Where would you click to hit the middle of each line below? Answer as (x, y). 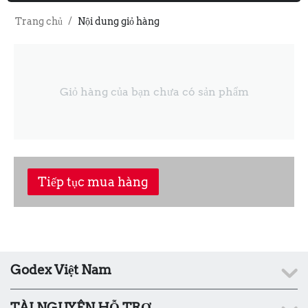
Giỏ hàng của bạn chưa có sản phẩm (154, 92)
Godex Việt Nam (61, 270)
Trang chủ (39, 21)
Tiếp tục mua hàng (93, 182)
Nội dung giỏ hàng (119, 21)
